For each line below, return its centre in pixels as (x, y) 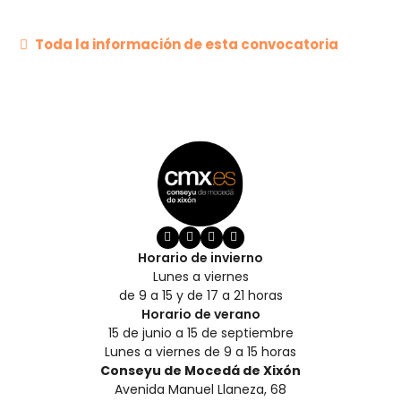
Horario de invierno (200, 257)
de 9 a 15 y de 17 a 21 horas (200, 295)
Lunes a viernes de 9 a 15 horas (200, 351)
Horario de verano (200, 314)
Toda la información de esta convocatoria (187, 45)
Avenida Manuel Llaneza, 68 (200, 389)
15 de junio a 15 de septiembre (200, 333)
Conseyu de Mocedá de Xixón (200, 370)
